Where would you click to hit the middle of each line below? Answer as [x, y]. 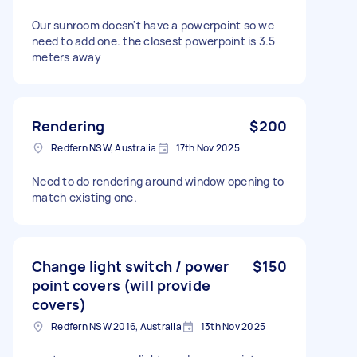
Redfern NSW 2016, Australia [116, 326]
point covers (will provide [121, 285]
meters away [67, 57]
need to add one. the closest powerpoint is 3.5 [154, 41]
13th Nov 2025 [233, 326]
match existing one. [84, 197]
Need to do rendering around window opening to [158, 181]
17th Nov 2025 [208, 147]
